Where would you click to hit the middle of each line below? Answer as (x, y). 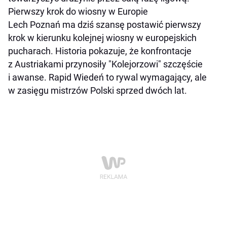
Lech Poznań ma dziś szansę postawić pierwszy (105, 25)
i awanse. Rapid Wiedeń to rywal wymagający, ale (107, 78)
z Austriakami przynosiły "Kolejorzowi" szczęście (105, 64)
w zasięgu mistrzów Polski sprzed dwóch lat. (98, 91)
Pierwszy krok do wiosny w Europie (78, 12)
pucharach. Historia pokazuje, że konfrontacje (100, 51)
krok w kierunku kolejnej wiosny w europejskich (102, 38)
